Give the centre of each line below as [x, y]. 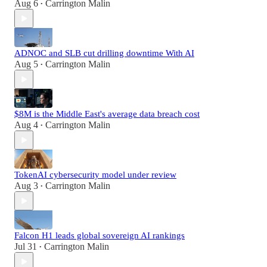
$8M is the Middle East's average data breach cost [107, 114]
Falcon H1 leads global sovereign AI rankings [100, 236]
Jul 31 [26, 247]
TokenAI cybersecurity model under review [95, 175]
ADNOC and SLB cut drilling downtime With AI [104, 53]
